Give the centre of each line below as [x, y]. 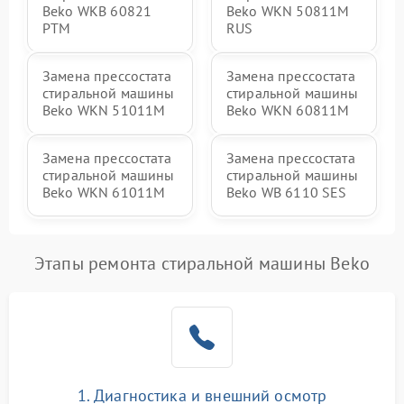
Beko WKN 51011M [104, 110]
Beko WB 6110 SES [287, 193]
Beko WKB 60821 [97, 11]
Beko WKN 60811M [288, 110]
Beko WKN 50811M [288, 11]
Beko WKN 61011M [104, 193]
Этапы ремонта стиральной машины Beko [202, 264]
